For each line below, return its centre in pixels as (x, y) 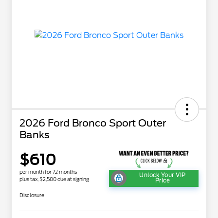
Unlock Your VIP (163, 175)
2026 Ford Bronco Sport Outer (93, 123)
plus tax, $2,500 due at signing (54, 179)
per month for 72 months (48, 172)
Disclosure (32, 195)
